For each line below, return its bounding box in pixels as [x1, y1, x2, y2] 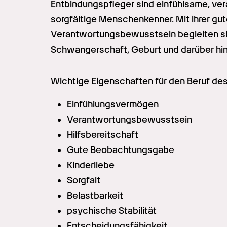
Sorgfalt [67, 174, 100, 185]
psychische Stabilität [67, 205, 157, 216]
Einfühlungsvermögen [67, 98, 159, 109]
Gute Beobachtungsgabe [67, 144, 174, 155]
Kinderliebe [67, 159, 115, 170]
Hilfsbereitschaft [67, 129, 138, 140]
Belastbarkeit [67, 190, 123, 201]
